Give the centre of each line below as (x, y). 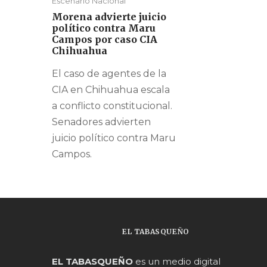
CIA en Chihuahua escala (111, 90)
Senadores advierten (101, 122)
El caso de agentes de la (109, 74)
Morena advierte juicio (109, 17)
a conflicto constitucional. (112, 106)
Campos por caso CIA (105, 40)
